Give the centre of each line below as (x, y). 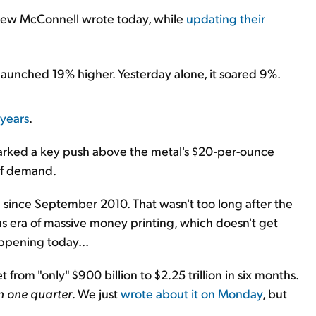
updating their (226, 18)
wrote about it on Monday (192, 293)
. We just (96, 293)
